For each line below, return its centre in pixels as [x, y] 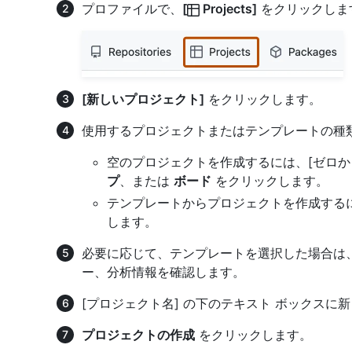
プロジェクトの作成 [138, 335]
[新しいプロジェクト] [143, 99]
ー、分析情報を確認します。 [163, 272]
